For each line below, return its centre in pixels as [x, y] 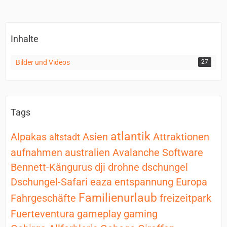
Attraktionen [181, 137]
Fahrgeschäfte [43, 198]
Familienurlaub [118, 198]
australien [87, 153]
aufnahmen [36, 153]
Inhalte [25, 39]
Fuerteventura [43, 214]
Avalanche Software [158, 153]
